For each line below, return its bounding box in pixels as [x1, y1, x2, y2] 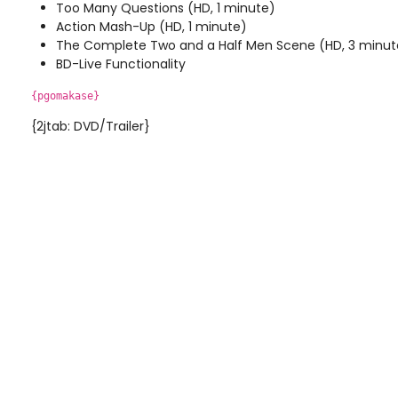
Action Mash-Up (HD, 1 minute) [56, 17, 247, 36]
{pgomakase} [31, 89, 99, 102]
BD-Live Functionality [56, 54, 186, 73]
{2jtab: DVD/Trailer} [31, 116, 150, 135]
